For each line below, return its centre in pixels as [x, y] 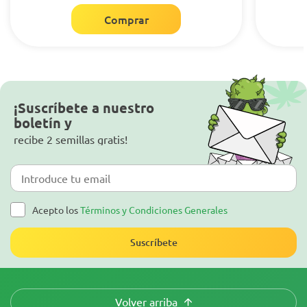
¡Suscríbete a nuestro [84, 107]
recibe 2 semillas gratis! [71, 139]
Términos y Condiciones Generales [154, 209]
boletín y [43, 122]
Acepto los [56, 209]
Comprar [126, 19]
